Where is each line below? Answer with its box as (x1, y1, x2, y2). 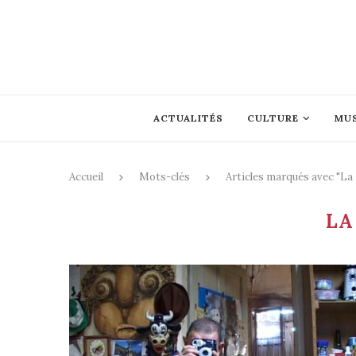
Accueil (69, 170, 103, 184)
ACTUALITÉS (153, 112, 223, 124)
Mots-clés (139, 170, 190, 184)
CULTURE (246, 112, 299, 124)
